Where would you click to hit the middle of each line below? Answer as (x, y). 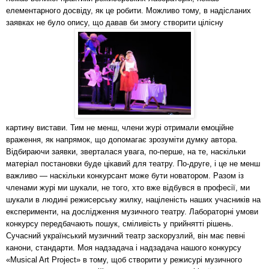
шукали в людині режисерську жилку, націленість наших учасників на (133, 199)
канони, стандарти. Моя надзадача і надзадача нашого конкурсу (124, 247)
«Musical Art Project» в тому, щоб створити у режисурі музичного (124, 259)
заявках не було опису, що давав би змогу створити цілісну (115, 22)
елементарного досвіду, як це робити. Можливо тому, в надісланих (128, 10)
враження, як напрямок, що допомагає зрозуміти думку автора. (122, 139)
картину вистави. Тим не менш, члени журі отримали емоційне (120, 127)
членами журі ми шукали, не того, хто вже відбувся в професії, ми (128, 187)
